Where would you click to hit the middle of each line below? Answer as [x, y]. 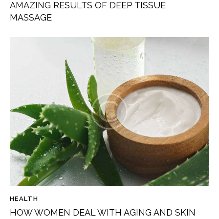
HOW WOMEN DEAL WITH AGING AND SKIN [103, 213]
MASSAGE [31, 18]
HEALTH [24, 198]
